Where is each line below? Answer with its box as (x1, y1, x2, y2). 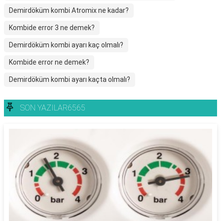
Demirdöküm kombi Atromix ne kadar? (9, 6, 129, 14)
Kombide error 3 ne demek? (9, 24, 95, 32)
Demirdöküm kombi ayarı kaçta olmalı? (9, 75, 130, 83)
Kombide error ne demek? (9, 58, 89, 66)
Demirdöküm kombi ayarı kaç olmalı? (9, 41, 123, 49)
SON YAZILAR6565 (20, 103, 85, 112)
